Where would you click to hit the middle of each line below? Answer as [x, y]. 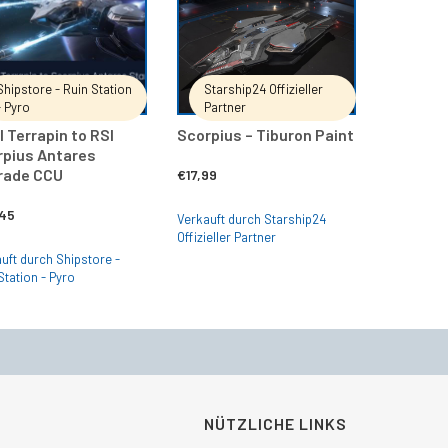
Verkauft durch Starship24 [252, 219]
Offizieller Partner [227, 237]
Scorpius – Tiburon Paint [266, 135]
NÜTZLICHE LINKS [275, 423]
